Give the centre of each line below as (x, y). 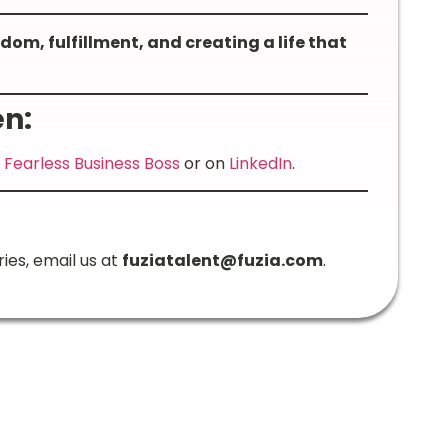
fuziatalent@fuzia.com (222, 261)
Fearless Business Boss (91, 163)
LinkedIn (260, 163)
